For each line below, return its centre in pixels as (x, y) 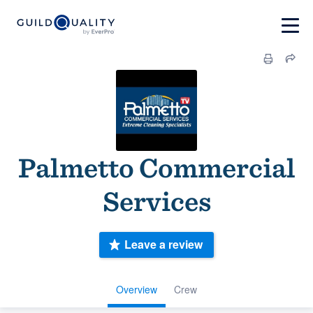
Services (156, 201)
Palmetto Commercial (156, 168)
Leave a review (163, 245)
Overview (137, 289)
